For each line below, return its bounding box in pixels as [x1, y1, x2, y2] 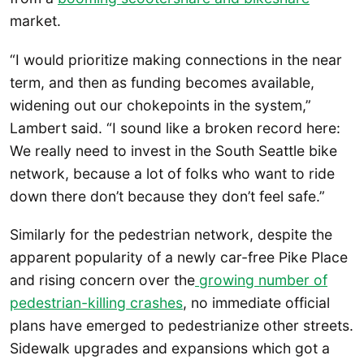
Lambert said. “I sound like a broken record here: [10, 119, 340, 136]
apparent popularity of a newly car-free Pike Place [10, 248, 348, 266]
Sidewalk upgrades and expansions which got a [10, 339, 330, 357]
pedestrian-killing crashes [10, 293, 183, 311]
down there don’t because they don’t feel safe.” [10, 187, 325, 205]
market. [10, 12, 61, 30]
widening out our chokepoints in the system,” [10, 96, 311, 114]
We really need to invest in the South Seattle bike [10, 141, 337, 159]
